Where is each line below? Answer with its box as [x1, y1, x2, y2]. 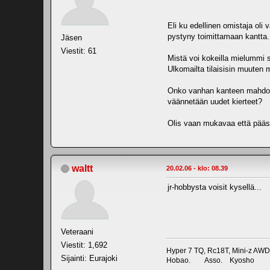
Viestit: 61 [61, 46, 96, 55]
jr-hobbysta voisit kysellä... [168, 182, 262, 192]
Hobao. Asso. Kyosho [166, 256, 254, 265]
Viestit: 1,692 [61, 240, 107, 250]
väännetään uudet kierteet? [168, 96, 262, 106]
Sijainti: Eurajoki [61, 253, 118, 263]
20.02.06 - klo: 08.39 [166, 164, 228, 172]
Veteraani [61, 227, 93, 236]
